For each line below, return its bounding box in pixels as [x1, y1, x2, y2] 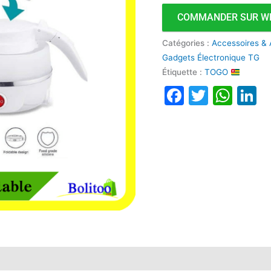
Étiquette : [162, 67, 205, 77]
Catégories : [162, 38, 212, 48]
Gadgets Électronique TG [162, 53, 260, 63]
